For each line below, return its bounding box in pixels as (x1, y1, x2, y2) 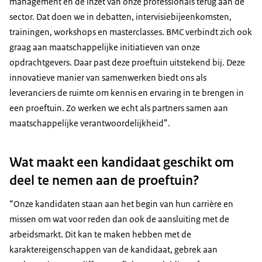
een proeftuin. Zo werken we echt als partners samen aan (9, 102, 228, 114)
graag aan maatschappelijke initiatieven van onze (9, 42, 200, 53)
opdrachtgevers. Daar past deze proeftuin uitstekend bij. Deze (9, 57, 245, 68)
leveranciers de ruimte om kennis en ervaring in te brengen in (9, 87, 244, 99)
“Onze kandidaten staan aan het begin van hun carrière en (9, 198, 233, 210)
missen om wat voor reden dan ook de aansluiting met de (9, 213, 229, 225)
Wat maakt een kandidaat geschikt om (9, 153, 234, 171)
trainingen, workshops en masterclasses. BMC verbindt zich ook (9, 26, 252, 38)
